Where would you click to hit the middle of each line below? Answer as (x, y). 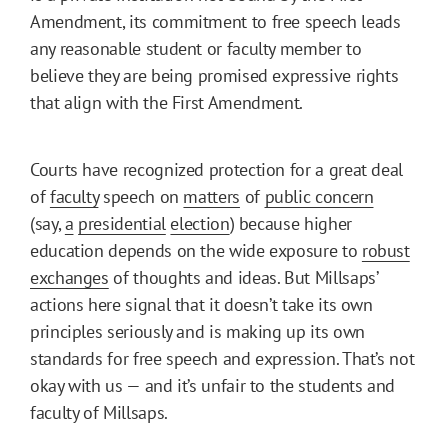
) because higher (290, 223)
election (200, 223)
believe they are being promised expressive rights (214, 75)
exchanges (69, 277)
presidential (122, 223)
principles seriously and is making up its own (197, 331)
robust (385, 250)
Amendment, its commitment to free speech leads (215, 21)
